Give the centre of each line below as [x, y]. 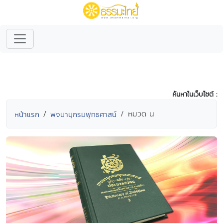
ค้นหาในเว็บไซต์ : [195, 94]
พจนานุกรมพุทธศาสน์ [83, 114]
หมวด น [141, 114]
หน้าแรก [27, 114]
